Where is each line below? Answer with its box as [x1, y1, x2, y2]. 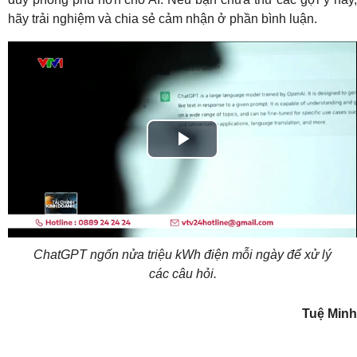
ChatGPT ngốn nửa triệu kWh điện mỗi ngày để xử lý [33, 247, 331, 261]
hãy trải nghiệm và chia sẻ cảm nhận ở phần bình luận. [8, 11, 317, 25]
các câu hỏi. [148, 266, 217, 280]
